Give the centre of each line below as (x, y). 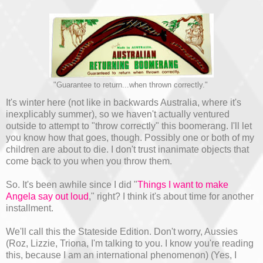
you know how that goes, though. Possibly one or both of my (130, 137)
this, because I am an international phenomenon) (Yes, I (121, 255)
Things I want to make (183, 184)
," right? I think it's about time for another (171, 196)
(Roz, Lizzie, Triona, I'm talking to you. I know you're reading (130, 243)
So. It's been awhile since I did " (72, 184)
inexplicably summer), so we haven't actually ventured (118, 114)
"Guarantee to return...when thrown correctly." (131, 85)
